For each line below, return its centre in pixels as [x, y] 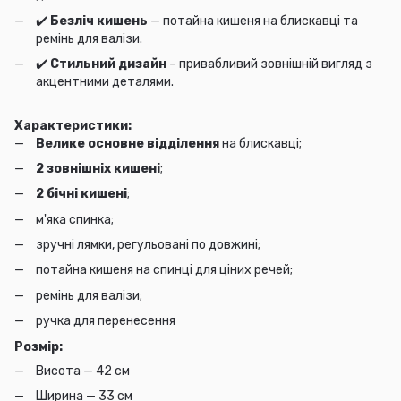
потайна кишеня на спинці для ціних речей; [164, 270]
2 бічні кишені [81, 194]
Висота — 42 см [83, 371]
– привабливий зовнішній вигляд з [271, 64]
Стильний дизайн [110, 64]
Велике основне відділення [128, 143]
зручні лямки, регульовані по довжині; [148, 245]
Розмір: [38, 346]
